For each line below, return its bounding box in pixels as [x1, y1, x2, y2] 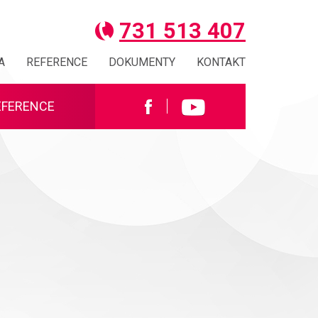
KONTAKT [197, 55, 246, 69]
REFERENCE [26, 55, 87, 69]
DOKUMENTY [109, 55, 175, 69]
